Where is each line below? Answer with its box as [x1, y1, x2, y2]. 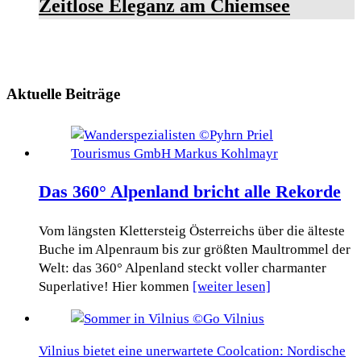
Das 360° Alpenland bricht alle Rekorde [39, 182, 341, 202]
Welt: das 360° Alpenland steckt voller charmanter [39, 259, 326, 276]
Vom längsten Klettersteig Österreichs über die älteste [39, 222, 345, 239]
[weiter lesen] [193, 278, 271, 294]
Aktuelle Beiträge [6, 85, 120, 103]
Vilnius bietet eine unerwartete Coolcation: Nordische [39, 342, 346, 359]
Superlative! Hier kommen [39, 278, 193, 294]
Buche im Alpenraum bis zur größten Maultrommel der [39, 241, 351, 257]
